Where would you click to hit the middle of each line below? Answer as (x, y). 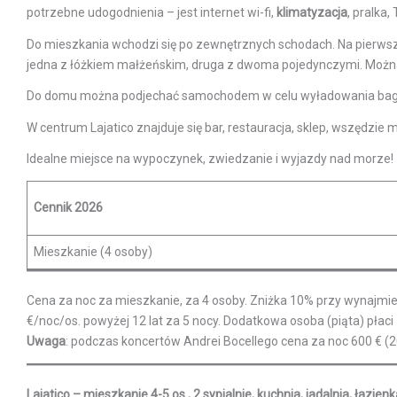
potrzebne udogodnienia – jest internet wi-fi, (152, 12)
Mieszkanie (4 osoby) (93, 251)
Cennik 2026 (68, 207)
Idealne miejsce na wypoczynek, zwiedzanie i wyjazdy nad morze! (210, 159)
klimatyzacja (312, 12)
